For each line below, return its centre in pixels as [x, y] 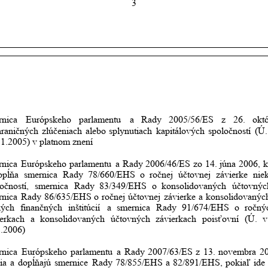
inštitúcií [84, 208]
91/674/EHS [205, 208]
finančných [41, 208]
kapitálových [180, 130]
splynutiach [131, 130]
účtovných [131, 218]
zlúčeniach [62, 130]
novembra [237, 252]
